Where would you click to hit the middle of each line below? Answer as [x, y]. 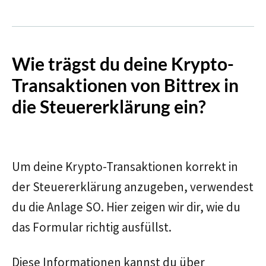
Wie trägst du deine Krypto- [123, 64]
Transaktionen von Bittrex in [125, 85]
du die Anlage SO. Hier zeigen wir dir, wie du [126, 207]
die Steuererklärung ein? [109, 107]
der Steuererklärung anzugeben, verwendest [133, 187]
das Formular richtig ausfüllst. [92, 227]
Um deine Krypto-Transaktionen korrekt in [125, 167]
